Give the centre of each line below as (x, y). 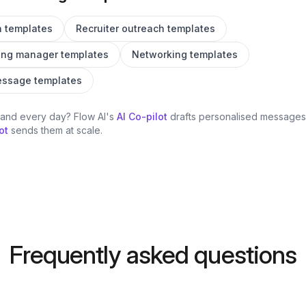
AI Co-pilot (142, 116)
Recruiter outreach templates (145, 28)
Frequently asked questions (153, 255)
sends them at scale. (55, 130)
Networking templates (185, 54)
